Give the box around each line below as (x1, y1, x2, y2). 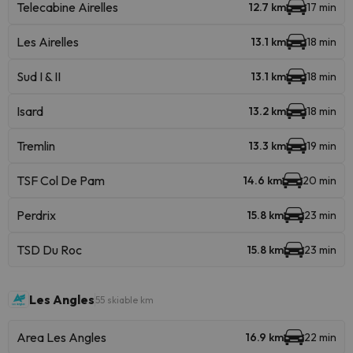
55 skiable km (95, 293, 154, 306)
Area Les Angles (17, 329, 106, 345)
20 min (303, 173, 336, 188)
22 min (304, 330, 336, 344)
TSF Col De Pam (17, 173, 105, 188)
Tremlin (17, 138, 55, 154)
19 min (307, 139, 336, 153)
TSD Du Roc (17, 242, 82, 258)
